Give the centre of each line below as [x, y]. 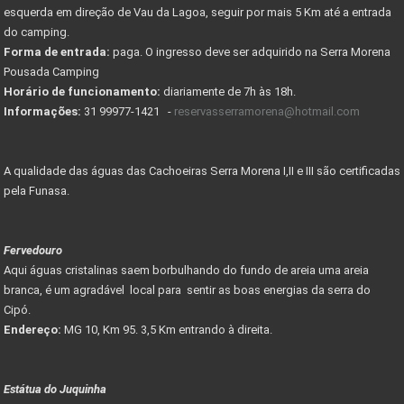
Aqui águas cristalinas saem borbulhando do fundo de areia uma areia [186, 270]
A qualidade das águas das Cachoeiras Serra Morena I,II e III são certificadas [202, 170]
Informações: [42, 111]
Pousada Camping [51, 71]
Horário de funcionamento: [82, 91]
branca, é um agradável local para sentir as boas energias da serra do [187, 289]
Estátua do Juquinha [55, 389]
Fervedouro [34, 250]
